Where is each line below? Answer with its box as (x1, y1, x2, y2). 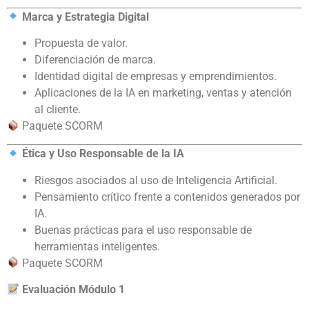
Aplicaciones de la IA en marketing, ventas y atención (34, 86, 292, 100)
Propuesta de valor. (34, 37, 128, 50)
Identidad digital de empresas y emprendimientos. (34, 70, 277, 83)
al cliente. (34, 103, 81, 117)
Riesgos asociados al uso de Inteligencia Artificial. (34, 173, 277, 187)
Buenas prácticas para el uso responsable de (34, 223, 252, 237)
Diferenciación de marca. (34, 53, 156, 67)
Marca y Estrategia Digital (22, 10, 150, 23)
